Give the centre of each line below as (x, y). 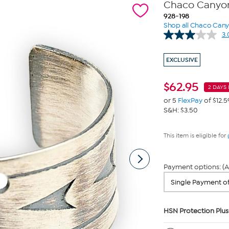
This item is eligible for (195, 135)
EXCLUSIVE (182, 60)
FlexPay (190, 100)
